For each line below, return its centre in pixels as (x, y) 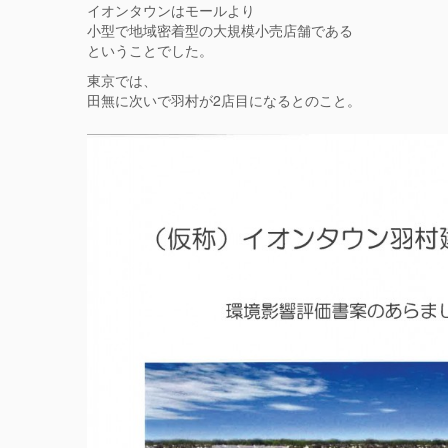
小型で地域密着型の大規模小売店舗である (220, 30)
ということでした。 (150, 50)
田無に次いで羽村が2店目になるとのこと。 (224, 100)
